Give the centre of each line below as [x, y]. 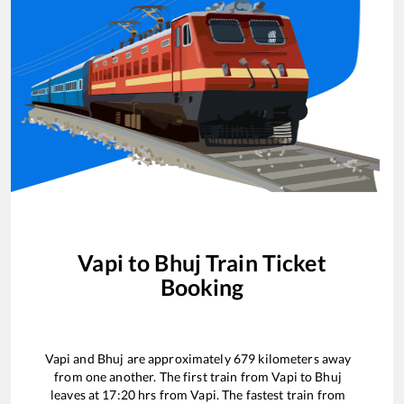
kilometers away [303, 358]
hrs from [163, 394]
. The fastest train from [281, 394]
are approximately [179, 358]
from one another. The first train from [163, 376]
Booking [202, 286]
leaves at [77, 394]
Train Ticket [263, 262]
